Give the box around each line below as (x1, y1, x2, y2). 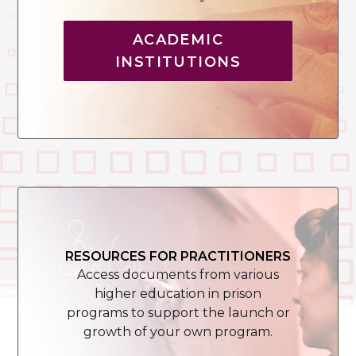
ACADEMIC (132, 31, 224, 49)
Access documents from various (77, 267, 279, 283)
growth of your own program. (83, 324, 273, 340)
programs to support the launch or (66, 305, 290, 321)
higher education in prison (95, 286, 261, 302)
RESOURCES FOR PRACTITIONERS (65, 249, 291, 265)
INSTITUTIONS (114, 53, 242, 72)
